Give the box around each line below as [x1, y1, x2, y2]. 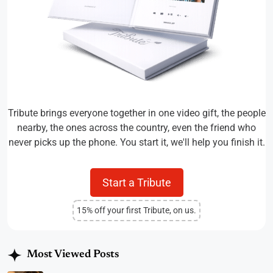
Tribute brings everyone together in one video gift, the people [7, 107, 266, 119]
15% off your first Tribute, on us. [77, 205, 196, 216]
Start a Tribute [102, 176, 171, 190]
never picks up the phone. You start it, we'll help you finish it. [8, 136, 265, 149]
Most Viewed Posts [27, 249, 119, 261]
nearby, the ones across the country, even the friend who [17, 122, 256, 134]
